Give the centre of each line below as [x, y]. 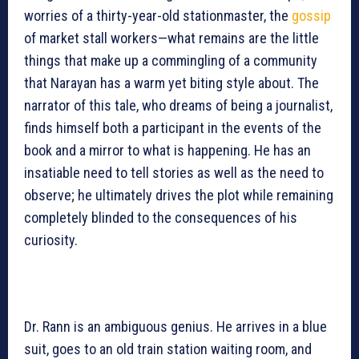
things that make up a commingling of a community [171, 61]
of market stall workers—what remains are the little [171, 38]
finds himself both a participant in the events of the [173, 128]
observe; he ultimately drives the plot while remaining [179, 196]
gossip [311, 16]
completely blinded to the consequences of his [161, 218]
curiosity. [51, 240]
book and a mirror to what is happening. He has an [167, 151]
